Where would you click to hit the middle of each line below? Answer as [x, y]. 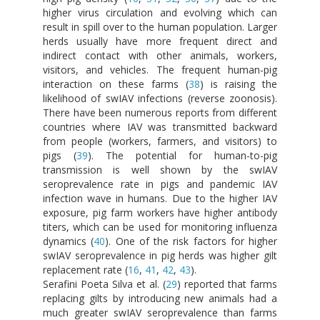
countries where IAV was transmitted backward [160, 126]
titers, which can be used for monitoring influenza [160, 226]
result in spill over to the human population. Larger [160, 26]
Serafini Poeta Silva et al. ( [104, 284]
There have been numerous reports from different [160, 112]
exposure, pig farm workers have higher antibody [160, 212]
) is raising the [239, 84]
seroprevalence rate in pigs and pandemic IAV [160, 184]
